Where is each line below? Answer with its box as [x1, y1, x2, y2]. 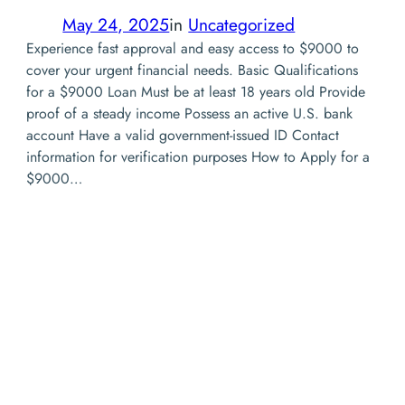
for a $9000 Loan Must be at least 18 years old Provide [26, 81, 366, 103]
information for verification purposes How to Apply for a [26, 146, 371, 168]
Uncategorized [188, 12, 296, 38]
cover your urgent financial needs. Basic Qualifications [26, 60, 359, 81]
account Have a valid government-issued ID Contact [26, 125, 340, 146]
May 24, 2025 [62, 12, 170, 38]
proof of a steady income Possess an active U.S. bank [26, 103, 353, 125]
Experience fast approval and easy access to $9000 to [26, 38, 360, 60]
